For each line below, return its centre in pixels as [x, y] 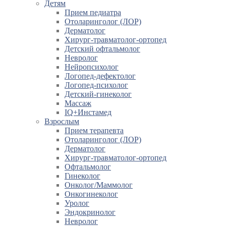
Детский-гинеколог [98, 94]
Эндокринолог [90, 212]
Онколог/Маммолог [99, 185]
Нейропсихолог [92, 67]
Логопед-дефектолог [100, 76]
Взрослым [62, 122]
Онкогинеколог [91, 194]
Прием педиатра [93, 13]
